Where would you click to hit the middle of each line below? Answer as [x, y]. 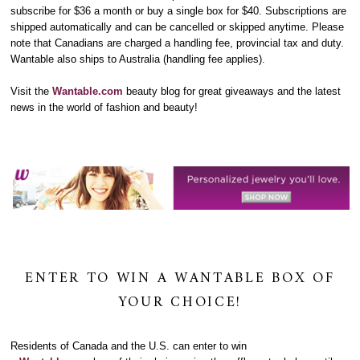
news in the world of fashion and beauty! [104, 107]
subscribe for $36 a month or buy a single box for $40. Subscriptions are [179, 10]
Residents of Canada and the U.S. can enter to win [129, 346]
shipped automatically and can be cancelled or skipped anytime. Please [178, 27]
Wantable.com [88, 91]
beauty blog [153, 91]
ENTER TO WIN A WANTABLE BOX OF [180, 278]
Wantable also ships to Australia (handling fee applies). [138, 59]
